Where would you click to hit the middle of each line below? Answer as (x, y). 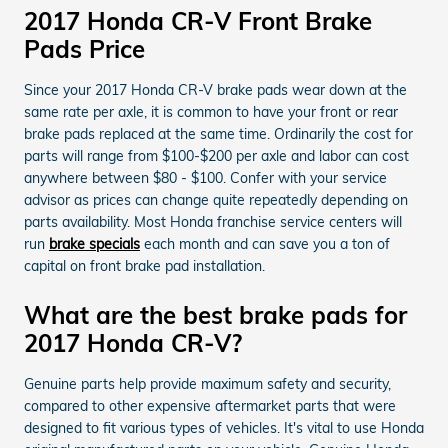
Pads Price (84, 48)
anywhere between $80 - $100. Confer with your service (205, 177)
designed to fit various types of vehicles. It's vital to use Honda (224, 427)
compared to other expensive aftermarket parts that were (210, 405)
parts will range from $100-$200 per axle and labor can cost (216, 155)
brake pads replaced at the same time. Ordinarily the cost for (218, 133)
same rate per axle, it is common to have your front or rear (211, 111)
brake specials (94, 243)
